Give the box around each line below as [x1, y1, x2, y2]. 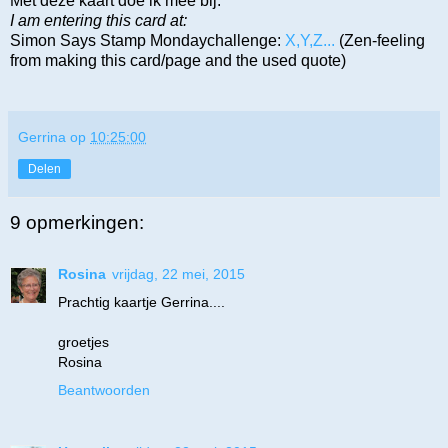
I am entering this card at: [10, 11, 187, 29]
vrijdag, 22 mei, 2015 [112, 266, 245, 283]
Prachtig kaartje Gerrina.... [58, 294, 225, 311]
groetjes [58, 334, 109, 351]
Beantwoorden [58, 382, 150, 399]
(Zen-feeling [339, 31, 425, 49]
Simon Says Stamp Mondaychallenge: [10, 31, 285, 49]
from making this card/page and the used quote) [10, 51, 346, 69]
